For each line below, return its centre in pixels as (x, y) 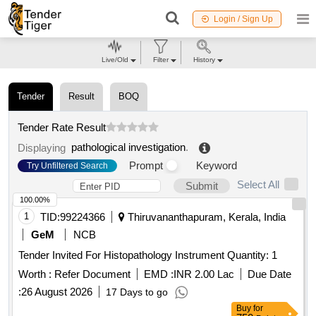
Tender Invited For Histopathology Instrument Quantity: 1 (252, 255)
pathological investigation (128, 147)
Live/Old (115, 60)
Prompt (146, 166)
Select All (258, 185)
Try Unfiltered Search (67, 165)
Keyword (217, 166)
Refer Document (91, 274)
